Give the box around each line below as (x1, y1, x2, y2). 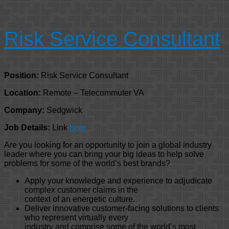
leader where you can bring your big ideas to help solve (4, 150, 204, 159)
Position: (4, 71, 41, 80)
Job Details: (4, 123, 50, 132)
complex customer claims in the (25, 186, 138, 195)
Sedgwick (44, 106, 82, 115)
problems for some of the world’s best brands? (4, 159, 174, 168)
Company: (4, 106, 44, 115)
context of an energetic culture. (25, 195, 137, 204)
